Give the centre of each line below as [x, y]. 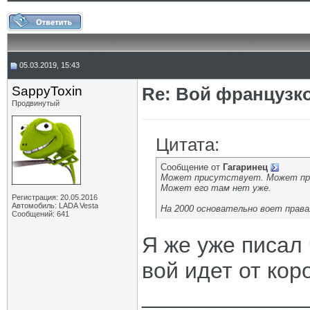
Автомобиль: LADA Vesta [55, 206]
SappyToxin [47, 91]
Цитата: [188, 145]
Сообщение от [192, 167]
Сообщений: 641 [40, 214]
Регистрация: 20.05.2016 [55, 197]
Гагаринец [245, 167]
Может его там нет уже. [216, 188]
